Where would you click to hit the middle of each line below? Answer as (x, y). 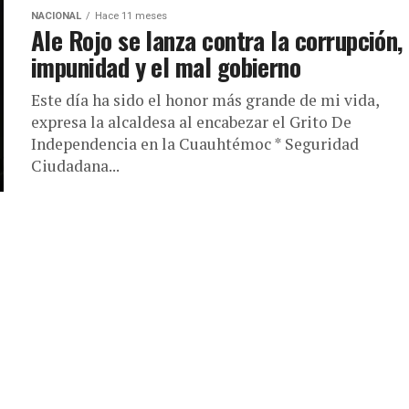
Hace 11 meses (131, 16)
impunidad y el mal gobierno (166, 67)
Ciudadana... (75, 166)
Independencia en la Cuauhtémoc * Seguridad (195, 144)
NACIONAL (56, 16)
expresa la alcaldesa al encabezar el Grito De (191, 122)
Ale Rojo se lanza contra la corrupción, (217, 40)
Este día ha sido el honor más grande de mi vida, (205, 100)
